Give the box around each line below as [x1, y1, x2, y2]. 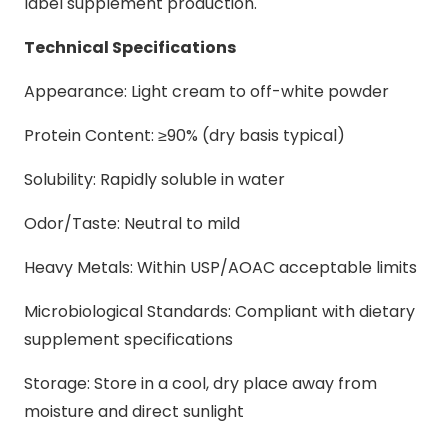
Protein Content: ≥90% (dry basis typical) [24, 123, 345, 147]
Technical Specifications [24, 35, 236, 59]
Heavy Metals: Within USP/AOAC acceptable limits [24, 255, 417, 279]
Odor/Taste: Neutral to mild [24, 211, 240, 235]
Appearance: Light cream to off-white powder [24, 79, 389, 103]
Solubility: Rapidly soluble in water [24, 167, 285, 191]
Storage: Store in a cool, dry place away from [24, 371, 377, 395]
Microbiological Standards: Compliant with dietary [24, 299, 415, 323]
